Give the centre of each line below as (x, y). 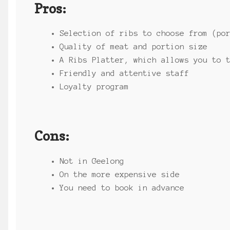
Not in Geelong (92, 161)
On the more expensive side (120, 174)
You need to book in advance (122, 188)
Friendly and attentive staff (124, 74)
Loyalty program (94, 87)
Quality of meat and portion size (134, 47)
